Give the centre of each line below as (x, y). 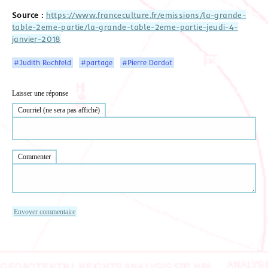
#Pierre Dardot (147, 62)
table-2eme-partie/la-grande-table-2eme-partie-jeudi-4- (125, 27)
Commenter (34, 156)
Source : (29, 15)
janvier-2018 (36, 39)
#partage (97, 62)
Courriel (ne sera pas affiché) (59, 110)
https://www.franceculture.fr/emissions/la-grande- (146, 15)
